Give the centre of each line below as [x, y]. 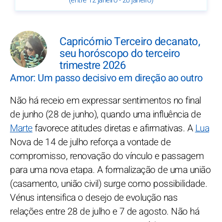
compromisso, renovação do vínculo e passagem [107, 156]
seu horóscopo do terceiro [120, 54]
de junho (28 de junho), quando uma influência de [105, 115]
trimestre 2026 [92, 66]
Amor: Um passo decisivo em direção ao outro [106, 78]
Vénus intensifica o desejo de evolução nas [94, 198]
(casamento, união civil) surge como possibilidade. [109, 184]
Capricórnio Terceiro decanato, [130, 42]
